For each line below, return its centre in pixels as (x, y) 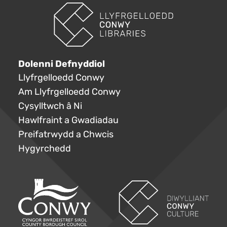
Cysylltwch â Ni (50, 106)
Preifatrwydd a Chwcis (66, 135)
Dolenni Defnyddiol (62, 64)
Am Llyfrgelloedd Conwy (69, 92)
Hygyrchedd (45, 149)
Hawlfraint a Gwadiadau (68, 120)
